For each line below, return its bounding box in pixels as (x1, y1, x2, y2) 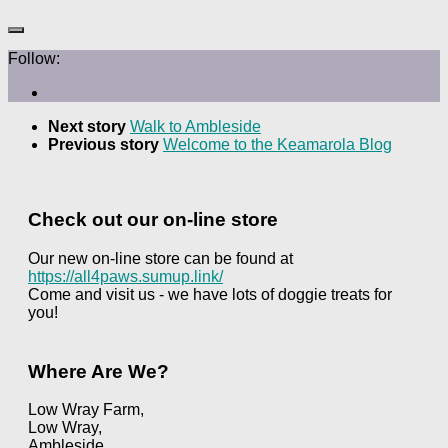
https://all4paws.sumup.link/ (28, 267, 223, 285)
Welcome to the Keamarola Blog (163, 136, 392, 154)
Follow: (8, 50, 60, 68)
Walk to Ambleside (130, 118, 261, 136)
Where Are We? (28, 360, 169, 382)
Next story (48, 118, 130, 136)
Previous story (48, 136, 163, 154)
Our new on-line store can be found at (28, 249, 293, 267)
